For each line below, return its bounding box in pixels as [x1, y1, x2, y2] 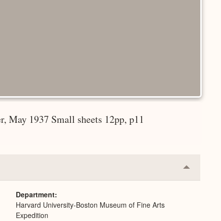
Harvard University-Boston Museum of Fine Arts [16, 200, 165, 210]
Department [16, 189, 55, 199]
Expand [186, 180, 213, 192]
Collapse [186, 164, 218, 176]
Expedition [16, 210, 48, 220]
